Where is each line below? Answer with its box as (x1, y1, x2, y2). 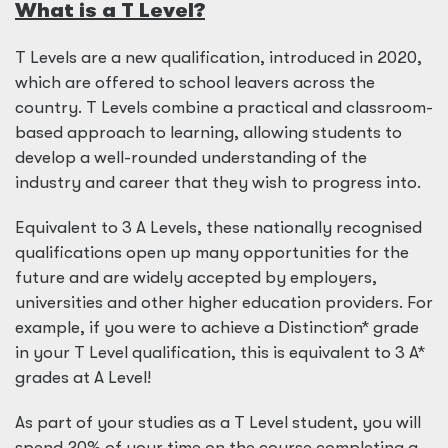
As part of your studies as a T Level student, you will (15, 413, 421, 432)
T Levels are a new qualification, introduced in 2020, (15, 48, 422, 67)
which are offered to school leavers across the (15, 73, 375, 92)
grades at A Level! (15, 368, 151, 387)
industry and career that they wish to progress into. (15, 173, 421, 192)
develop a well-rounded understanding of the (15, 148, 367, 167)
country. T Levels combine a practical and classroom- (15, 98, 433, 117)
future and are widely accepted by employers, (15, 268, 377, 287)
